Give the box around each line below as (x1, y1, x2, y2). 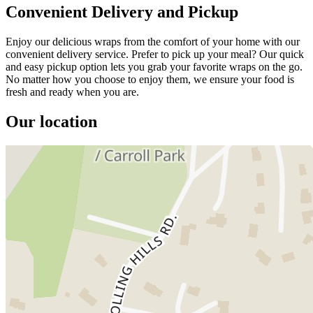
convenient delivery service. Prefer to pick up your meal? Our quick (6, 48, 304, 60)
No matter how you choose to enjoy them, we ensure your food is (6, 73, 294, 85)
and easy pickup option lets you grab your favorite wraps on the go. (6, 60, 303, 73)
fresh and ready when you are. (6, 85, 139, 98)
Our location (6, 112, 97, 131)
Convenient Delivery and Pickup (6, 2, 238, 21)
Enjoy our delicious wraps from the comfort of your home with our (6, 35, 300, 48)
